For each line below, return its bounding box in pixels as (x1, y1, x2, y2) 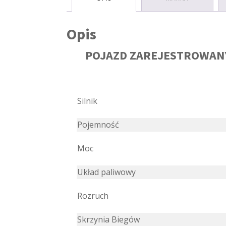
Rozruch (77, 190, 108, 202)
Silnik (77, 95, 97, 107)
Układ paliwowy (77, 166, 136, 178)
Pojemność (77, 119, 119, 131)
